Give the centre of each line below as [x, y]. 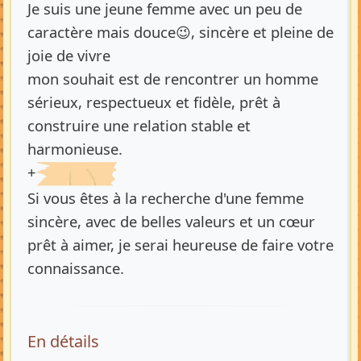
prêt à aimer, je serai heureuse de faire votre [180, 245]
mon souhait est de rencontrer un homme [173, 78]
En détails [63, 341]
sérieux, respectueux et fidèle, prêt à [154, 102]
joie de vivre [69, 55]
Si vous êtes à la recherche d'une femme [166, 198]
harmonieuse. [75, 148]
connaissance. [76, 268]
